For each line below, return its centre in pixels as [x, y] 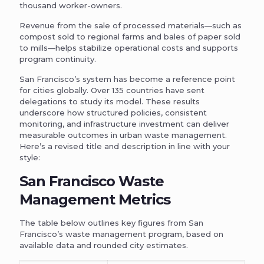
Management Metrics [95, 199]
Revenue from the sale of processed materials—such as [131, 25]
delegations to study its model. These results [110, 101]
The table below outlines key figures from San [111, 222]
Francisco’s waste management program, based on [121, 234]
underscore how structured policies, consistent [113, 112]
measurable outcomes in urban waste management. [123, 135]
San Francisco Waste [92, 181]
